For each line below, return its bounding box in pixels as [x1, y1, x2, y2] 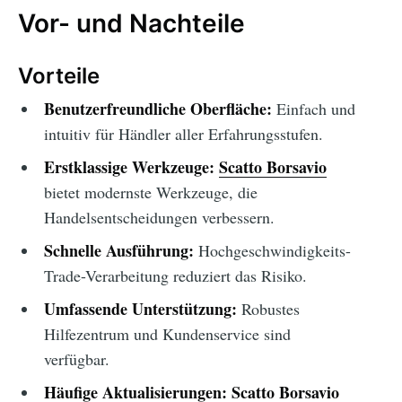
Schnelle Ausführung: [43, 239, 194, 263]
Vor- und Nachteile [18, 8, 245, 39]
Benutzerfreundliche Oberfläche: [43, 97, 272, 121]
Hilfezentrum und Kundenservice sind [43, 323, 291, 345]
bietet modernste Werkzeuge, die [43, 181, 258, 204]
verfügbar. [43, 348, 109, 371]
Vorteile [18, 63, 100, 90]
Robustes [236, 298, 300, 320]
